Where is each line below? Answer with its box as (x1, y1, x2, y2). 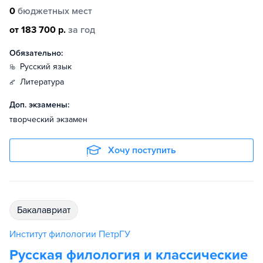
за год (68, 24, 95, 36)
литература (26, 77, 64, 87)
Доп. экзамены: (9, 100, 69, 110)
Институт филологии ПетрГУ (9, 228, 130, 240)
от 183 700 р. (9, 24, 66, 36)
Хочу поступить (108, 144, 176, 156)
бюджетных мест (18, 5, 92, 17)
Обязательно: (9, 48, 63, 58)
